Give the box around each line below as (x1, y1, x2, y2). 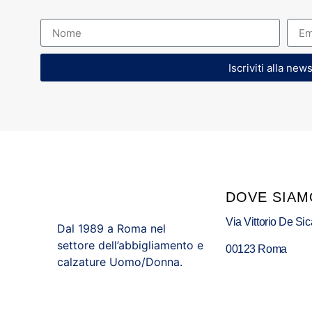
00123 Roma (226, 242, 287, 255)
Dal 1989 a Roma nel (57, 221, 166, 235)
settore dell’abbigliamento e (57, 237, 204, 252)
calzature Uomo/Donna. (57, 254, 183, 269)
